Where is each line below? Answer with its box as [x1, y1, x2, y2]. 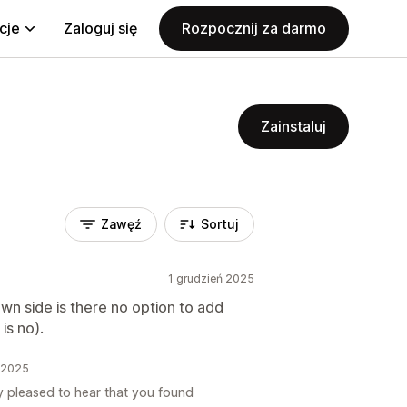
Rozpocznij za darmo [182, 19, 326, 37]
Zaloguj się [64, 19, 137, 37]
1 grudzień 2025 [168, 272, 254, 285]
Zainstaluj [261, 117, 326, 135]
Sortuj [201, 216, 239, 232]
